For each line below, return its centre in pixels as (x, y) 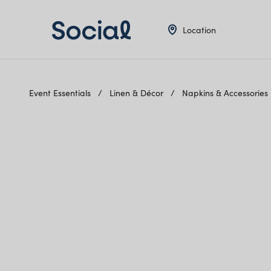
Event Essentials (61, 93)
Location (199, 29)
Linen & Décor (138, 93)
